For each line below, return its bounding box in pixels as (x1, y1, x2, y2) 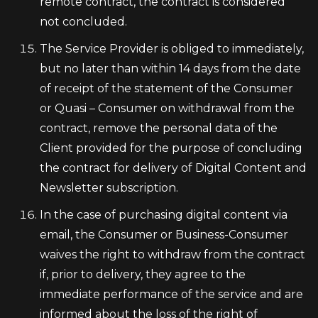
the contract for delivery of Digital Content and (40, 161, 307, 175)
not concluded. (40, 15, 127, 28)
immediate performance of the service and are (40, 287, 303, 301)
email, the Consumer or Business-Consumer (40, 228, 288, 241)
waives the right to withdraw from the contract (40, 248, 305, 261)
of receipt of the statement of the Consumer (40, 82, 293, 95)
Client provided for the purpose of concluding (40, 141, 302, 155)
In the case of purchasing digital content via (40, 208, 287, 221)
